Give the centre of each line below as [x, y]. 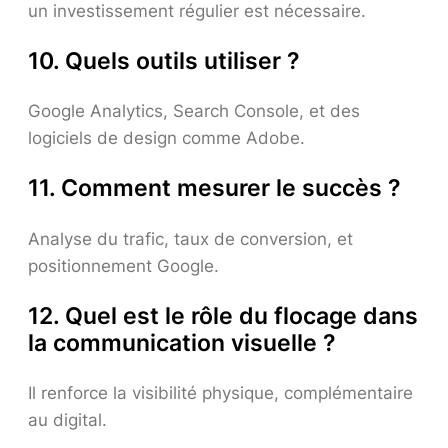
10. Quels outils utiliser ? [164, 60]
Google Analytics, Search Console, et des [194, 111]
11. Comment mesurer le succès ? [214, 188]
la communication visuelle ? [182, 342]
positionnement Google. [123, 265]
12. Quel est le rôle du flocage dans [223, 315]
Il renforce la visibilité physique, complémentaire [220, 393]
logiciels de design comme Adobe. [166, 138]
